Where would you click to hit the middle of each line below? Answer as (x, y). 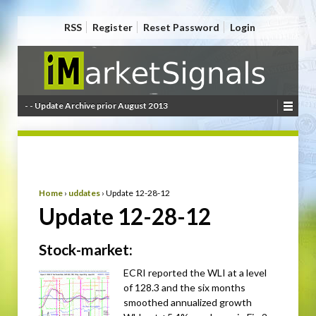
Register (112, 27)
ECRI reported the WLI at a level (195, 272)
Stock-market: (86, 249)
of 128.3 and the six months (184, 287)
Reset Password (181, 27)
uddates (84, 193)
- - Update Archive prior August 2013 (96, 105)
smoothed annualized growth (188, 302)
